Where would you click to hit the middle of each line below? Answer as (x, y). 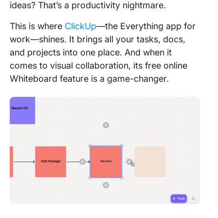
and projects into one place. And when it (91, 52)
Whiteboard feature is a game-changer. (91, 79)
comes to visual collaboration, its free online (99, 65)
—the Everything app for (146, 26)
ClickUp (81, 26)
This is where (37, 26)
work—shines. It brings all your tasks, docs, (98, 39)
